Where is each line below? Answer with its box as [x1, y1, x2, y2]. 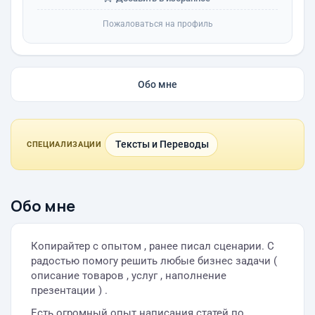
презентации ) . [31, 284, 108, 297]
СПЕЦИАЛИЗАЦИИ [27, 140, 102, 149]
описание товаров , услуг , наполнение [31, 269, 226, 282]
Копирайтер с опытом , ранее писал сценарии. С [31, 240, 274, 252]
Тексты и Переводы [115, 139, 209, 150]
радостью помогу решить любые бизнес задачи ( [31, 255, 277, 267]
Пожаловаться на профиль [102, 19, 213, 29]
